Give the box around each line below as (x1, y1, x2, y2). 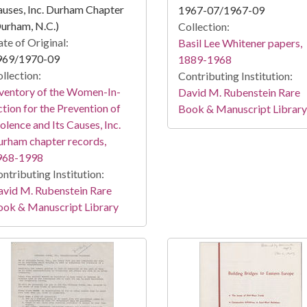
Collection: (177, 20, 230, 34)
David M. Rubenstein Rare (177, 86, 300, 99)
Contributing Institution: (177, 69, 293, 83)
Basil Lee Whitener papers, (177, 36, 302, 50)
